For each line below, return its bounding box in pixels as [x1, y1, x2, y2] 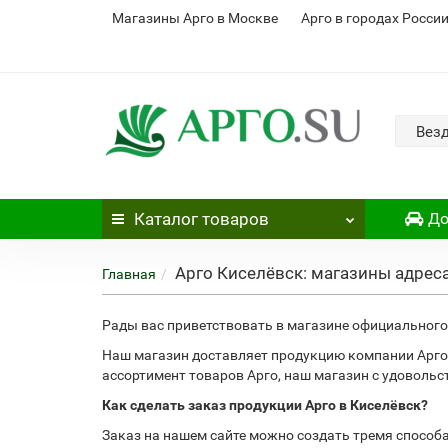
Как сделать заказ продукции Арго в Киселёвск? [102, 397, 428, 413]
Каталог [134, 209, 198, 229]
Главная [102, 266, 156, 282]
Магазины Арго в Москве [112, 10, 278, 26]
